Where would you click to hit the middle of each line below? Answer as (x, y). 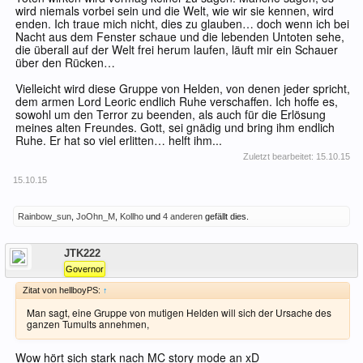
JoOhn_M (96, 217)
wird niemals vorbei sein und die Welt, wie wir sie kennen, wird (175, 11)
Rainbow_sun (45, 217)
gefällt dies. (226, 217)
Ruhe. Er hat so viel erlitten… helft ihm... (119, 141)
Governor (85, 269)
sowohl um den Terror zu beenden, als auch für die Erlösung (171, 115)
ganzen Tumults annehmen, (88, 324)
